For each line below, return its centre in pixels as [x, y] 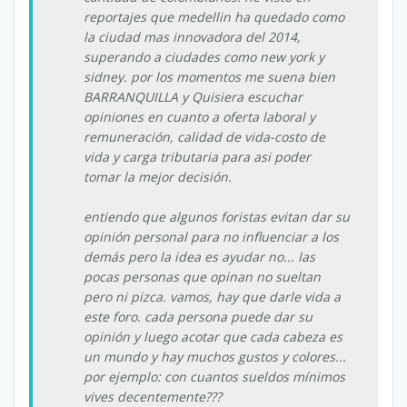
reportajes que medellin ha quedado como [214, 17]
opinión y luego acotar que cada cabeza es [213, 337]
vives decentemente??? [153, 397]
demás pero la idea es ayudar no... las [199, 257]
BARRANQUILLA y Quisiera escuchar [193, 97]
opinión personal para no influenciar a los [211, 237]
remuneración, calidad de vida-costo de [204, 137]
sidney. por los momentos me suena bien [209, 77]
